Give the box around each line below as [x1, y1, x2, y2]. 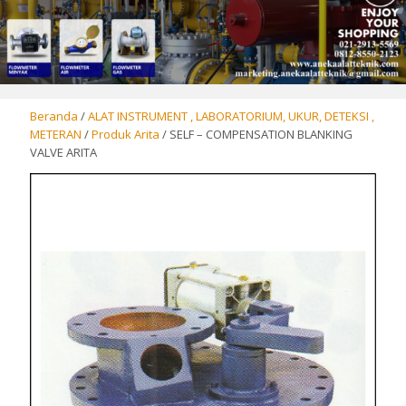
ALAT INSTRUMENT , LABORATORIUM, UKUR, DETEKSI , [88, 108, 375, 125]
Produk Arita [92, 126, 160, 143]
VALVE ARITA [30, 144, 98, 161]
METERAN [30, 126, 82, 143]
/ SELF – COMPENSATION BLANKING [159, 126, 353, 143]
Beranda [30, 108, 79, 125]
